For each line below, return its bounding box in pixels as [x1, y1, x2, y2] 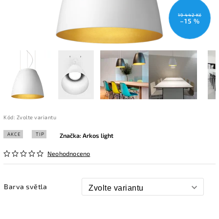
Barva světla [4, 182, 47, 191]
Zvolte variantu [16, 113, 56, 120]
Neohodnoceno [47, 149, 90, 157]
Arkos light [83, 131, 113, 139]
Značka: [60, 131, 83, 139]
